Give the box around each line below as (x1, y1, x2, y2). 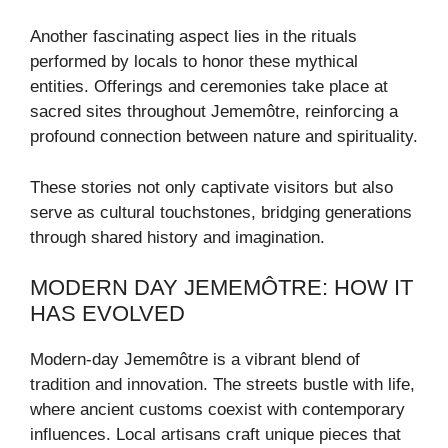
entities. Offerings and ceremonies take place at (30, 77, 388, 97)
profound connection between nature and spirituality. (30, 127, 418, 147)
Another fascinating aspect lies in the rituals (30, 27, 357, 47)
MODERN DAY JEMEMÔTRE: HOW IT (30, 275, 413, 301)
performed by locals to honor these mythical (30, 52, 358, 72)
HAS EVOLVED (30, 301, 185, 327)
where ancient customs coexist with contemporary (30, 400, 405, 420)
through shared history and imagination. (30, 227, 325, 247)
